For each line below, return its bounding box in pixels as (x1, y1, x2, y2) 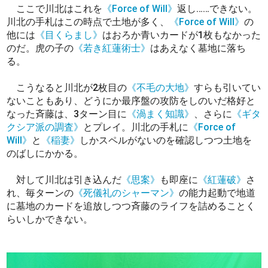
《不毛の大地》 (127, 82, 194, 94)
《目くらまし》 (35, 29, 103, 41)
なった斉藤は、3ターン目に (7, 108, 127, 120)
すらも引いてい (194, 82, 261, 94)
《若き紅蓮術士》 (74, 42, 151, 54)
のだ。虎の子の (7, 42, 74, 54)
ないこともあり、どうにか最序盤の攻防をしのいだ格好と (7, 95, 256, 107)
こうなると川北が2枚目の (7, 82, 127, 94)
